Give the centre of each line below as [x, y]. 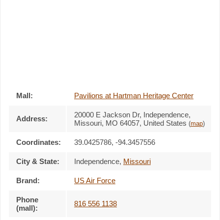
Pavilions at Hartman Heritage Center [134, 95]
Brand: [28, 180]
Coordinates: [39, 142]
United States [165, 123]
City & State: [38, 161]
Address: [32, 118]
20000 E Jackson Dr [107, 114]
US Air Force [95, 180]
